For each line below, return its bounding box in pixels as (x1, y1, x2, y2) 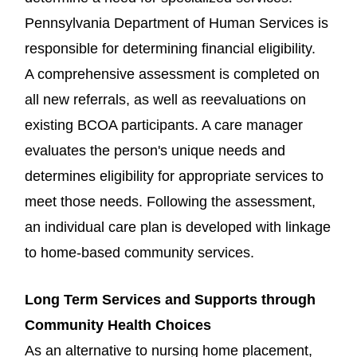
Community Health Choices (25, 316, 211, 333)
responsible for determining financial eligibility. (25, 40, 316, 57)
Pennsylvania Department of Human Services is (25, 14, 328, 31)
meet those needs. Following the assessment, (25, 193, 316, 210)
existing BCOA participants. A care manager (25, 116, 303, 133)
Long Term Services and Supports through (25, 291, 316, 308)
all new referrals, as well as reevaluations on (25, 91, 306, 108)
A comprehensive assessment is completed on (25, 65, 320, 82)
